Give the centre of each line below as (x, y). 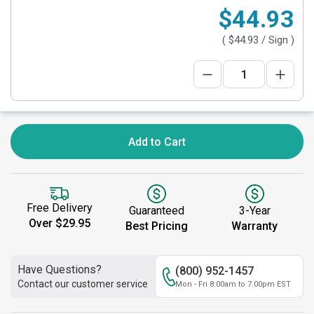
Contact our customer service (83, 284)
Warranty (255, 226)
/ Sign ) (277, 40)
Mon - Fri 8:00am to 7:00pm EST (233, 284)
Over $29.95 (59, 224)
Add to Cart (157, 142)
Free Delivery (59, 208)
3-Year (254, 211)
